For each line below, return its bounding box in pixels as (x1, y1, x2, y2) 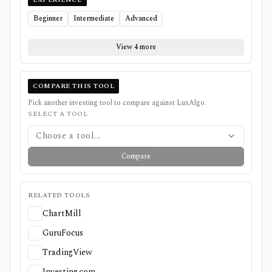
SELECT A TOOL (28, 108, 88, 119)
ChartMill (42, 206, 81, 220)
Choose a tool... (36, 129, 101, 142)
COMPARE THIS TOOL (33, 80, 115, 91)
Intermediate (73, 12, 114, 24)
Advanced (125, 12, 157, 24)
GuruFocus (42, 226, 83, 239)
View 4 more (116, 41, 156, 53)
